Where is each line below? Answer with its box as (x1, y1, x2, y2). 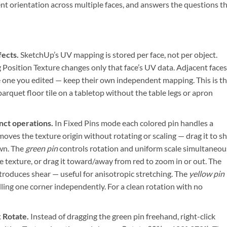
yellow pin (188, 168, 224, 178)
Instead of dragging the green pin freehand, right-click (28, 211, 215, 221)
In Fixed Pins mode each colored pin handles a (53, 118, 213, 128)
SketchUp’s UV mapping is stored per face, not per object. (18, 50, 217, 60)
